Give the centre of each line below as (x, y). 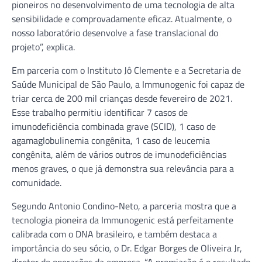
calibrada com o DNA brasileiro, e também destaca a (114, 234)
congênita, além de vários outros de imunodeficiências (119, 154)
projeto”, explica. (43, 46)
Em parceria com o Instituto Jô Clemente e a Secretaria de (126, 70)
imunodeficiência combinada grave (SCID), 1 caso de (114, 126)
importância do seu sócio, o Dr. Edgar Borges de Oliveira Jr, (127, 248)
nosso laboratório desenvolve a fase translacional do (115, 32)
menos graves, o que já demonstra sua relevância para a (123, 168)
